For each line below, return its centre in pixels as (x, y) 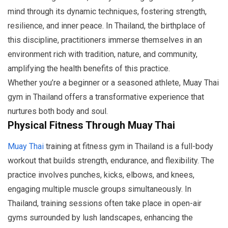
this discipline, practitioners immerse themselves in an (105, 40)
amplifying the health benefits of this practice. (89, 69)
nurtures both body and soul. (58, 111)
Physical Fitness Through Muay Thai (91, 125)
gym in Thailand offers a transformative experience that (106, 97)
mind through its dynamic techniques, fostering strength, (107, 12)
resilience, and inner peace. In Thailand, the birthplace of (107, 26)
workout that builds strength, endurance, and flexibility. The (111, 161)
